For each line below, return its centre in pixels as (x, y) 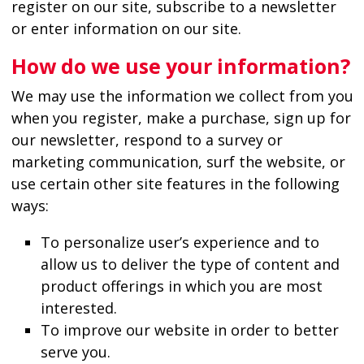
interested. (78, 308)
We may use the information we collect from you (182, 95)
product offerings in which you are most (181, 286)
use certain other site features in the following (175, 183)
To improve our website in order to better (189, 329)
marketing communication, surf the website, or (178, 161)
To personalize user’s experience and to (180, 242)
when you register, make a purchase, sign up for (181, 117)
